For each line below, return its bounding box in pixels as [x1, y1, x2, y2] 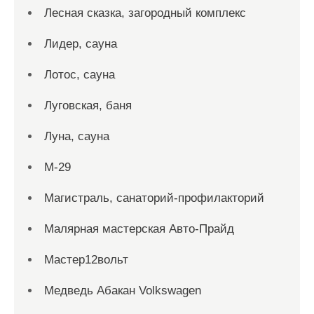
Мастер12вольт [44, 253, 128, 266]
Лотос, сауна [44, 68, 115, 81]
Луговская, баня [44, 99, 132, 112]
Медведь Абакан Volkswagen [44, 284, 201, 297]
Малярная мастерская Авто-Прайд [44, 222, 234, 235]
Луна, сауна [44, 130, 109, 143]
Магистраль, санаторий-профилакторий [44, 191, 264, 205]
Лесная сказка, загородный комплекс [44, 6, 246, 20]
